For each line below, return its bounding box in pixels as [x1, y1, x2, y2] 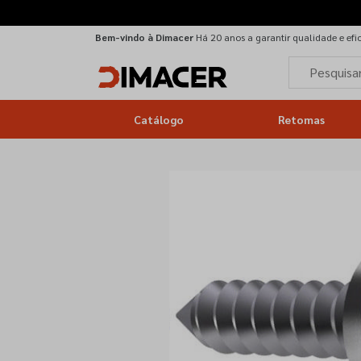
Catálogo [134, 112, 184, 127]
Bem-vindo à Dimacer [95, 31, 193, 44]
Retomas [277, 112, 325, 127]
